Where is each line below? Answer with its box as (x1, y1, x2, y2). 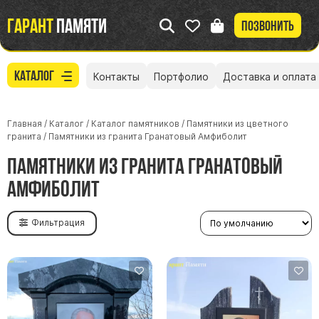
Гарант (7, 14, 53, 37)
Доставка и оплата (223, 70, 316, 83)
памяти (53, 14, 107, 37)
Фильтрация (31, 217, 85, 229)
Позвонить (241, 18, 294, 34)
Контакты (93, 70, 140, 83)
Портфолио (154, 70, 209, 83)
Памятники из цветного (187, 117, 288, 129)
